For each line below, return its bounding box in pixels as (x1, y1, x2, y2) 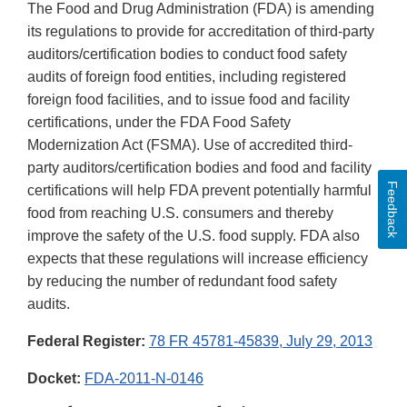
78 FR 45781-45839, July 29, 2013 (149, 333, 372, 350)
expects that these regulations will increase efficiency (27, 251, 368, 267)
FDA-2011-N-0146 (84, 371, 203, 387)
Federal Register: (27, 333, 145, 350)
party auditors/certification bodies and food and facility (27, 160, 372, 176)
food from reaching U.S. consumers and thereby (27, 205, 333, 222)
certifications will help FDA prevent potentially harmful (27, 183, 372, 199)
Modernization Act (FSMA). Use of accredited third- (27, 137, 352, 154)
